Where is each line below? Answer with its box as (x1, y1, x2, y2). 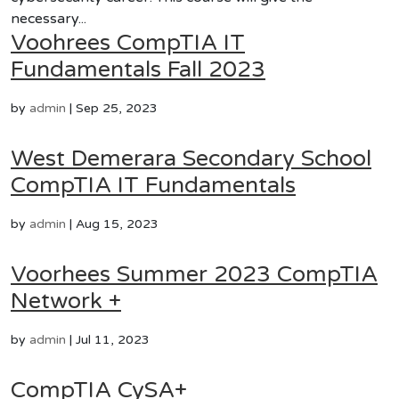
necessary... (11, 10, 86, 28)
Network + (11, 288, 121, 314)
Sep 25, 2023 (76, 101, 158, 116)
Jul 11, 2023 (76, 332, 150, 347)
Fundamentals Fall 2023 (11, 56, 265, 83)
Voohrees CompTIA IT (11, 29, 245, 56)
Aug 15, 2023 (76, 216, 159, 232)
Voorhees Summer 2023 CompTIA (11, 261, 378, 288)
